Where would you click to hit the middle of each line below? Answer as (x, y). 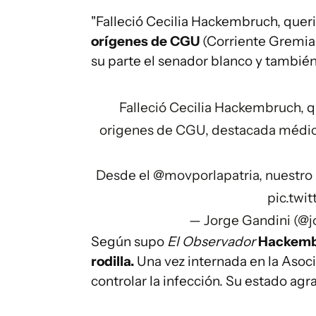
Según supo (129, 242)
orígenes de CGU (145, 41)
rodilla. (114, 261)
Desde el (124, 175)
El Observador (211, 242)
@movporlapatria (206, 175)
